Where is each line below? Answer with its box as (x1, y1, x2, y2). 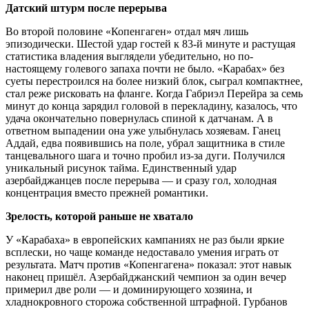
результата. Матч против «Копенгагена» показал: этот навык (6, 258, 292, 270)
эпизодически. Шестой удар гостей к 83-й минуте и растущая (6, 37, 295, 50)
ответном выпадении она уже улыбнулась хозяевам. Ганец (6, 124, 281, 137)
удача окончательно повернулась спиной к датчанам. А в (6, 112, 273, 124)
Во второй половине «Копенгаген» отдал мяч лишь (6, 25, 248, 37)
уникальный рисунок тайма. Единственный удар (6, 161, 237, 174)
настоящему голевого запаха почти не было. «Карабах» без (6, 62, 284, 74)
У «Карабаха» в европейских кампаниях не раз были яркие (6, 233, 284, 246)
